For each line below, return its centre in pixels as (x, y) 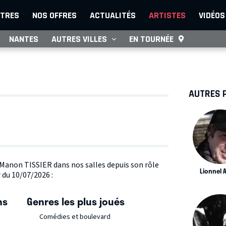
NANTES (24, 39)
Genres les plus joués (75, 202)
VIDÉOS (212, 15)
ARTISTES (167, 15)
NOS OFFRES (54, 15)
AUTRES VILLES (79, 39)
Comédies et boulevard (75, 217)
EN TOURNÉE (151, 39)
